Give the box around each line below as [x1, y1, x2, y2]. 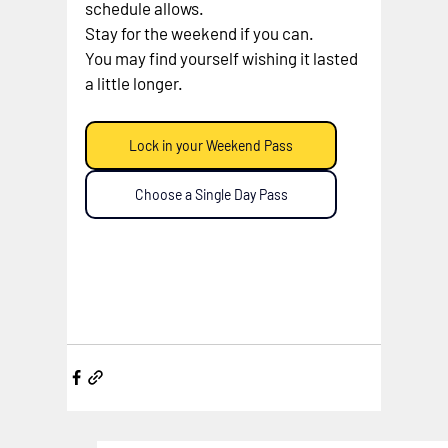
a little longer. [85, 72, 184, 93]
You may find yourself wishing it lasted [85, 47, 362, 68]
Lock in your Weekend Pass [129, 136, 294, 154]
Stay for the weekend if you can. [85, 22, 315, 43]
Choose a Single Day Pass [134, 185, 288, 203]
